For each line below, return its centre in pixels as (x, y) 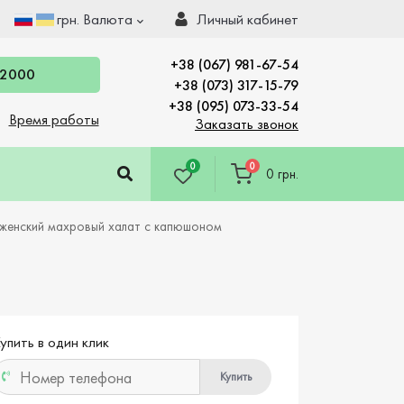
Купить (236, 376)
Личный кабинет (248, 19)
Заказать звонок (247, 124)
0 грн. (282, 174)
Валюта (108, 19)
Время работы (54, 119)
